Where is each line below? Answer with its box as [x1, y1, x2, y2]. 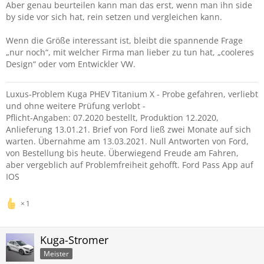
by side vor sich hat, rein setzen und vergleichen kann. [6, 11, 222, 22]
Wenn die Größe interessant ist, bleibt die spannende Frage [6, 35, 243, 46]
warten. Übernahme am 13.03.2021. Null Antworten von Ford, [6, 136, 249, 147]
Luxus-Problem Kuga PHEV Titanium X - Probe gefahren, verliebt [6, 88, 258, 100]
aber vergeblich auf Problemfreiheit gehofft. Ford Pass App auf [6, 159, 253, 170]
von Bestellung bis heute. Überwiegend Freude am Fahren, [6, 147, 239, 159]
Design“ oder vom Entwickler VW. [6, 58, 136, 70]
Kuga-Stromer [40, 233, 108, 247]
